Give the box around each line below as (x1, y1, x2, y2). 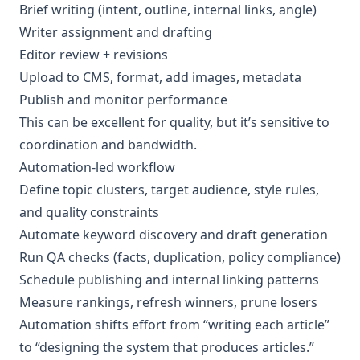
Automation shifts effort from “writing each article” (19, 316, 329, 333)
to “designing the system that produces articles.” (19, 338, 314, 356)
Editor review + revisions (19, 46, 168, 63)
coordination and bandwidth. (19, 136, 197, 153)
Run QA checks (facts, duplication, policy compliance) (19, 248, 341, 266)
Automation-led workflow (19, 158, 175, 176)
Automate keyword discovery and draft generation (19, 226, 328, 243)
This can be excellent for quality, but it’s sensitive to (19, 113, 329, 131)
